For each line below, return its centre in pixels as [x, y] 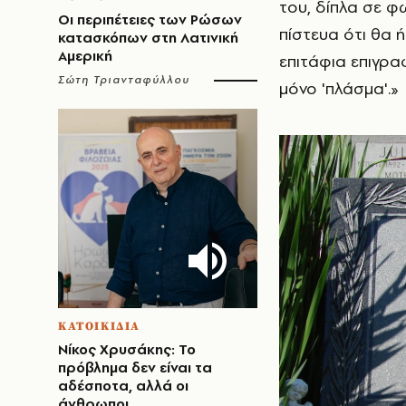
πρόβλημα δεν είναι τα [135, 367]
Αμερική [85, 56]
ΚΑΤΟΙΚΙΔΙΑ [99, 326]
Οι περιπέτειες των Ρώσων [150, 19]
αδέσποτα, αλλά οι [123, 386]
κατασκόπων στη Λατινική [148, 38]
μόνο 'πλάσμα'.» [339, 88]
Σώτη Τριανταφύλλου [124, 80]
